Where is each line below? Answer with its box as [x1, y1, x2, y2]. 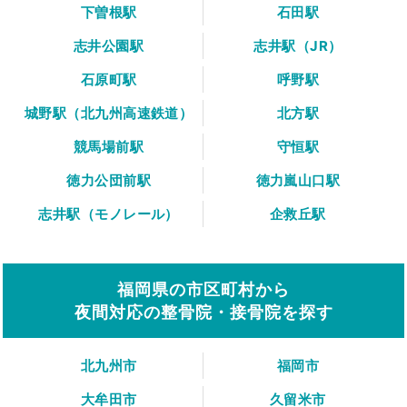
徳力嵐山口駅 [255, 172, 341, 190]
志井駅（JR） [253, 37, 342, 55]
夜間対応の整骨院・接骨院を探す [74, 303, 333, 323]
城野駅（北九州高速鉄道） [24, 104, 194, 123]
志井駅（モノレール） [38, 205, 179, 223]
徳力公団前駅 [66, 172, 151, 190]
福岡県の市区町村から [117, 280, 290, 300]
